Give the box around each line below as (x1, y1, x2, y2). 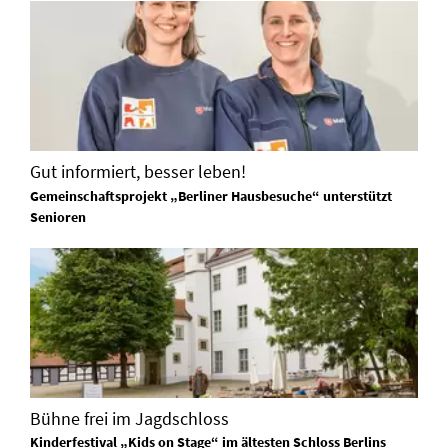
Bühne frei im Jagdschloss (30, 406, 229, 430)
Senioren (30, 207, 86, 226)
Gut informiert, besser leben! (30, 159, 246, 183)
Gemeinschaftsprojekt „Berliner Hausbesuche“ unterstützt (30, 186, 392, 205)
